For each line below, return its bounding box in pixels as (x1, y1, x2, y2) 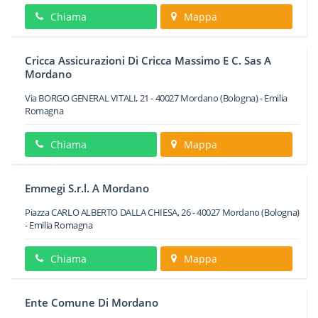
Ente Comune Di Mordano (25, 295, 158, 309)
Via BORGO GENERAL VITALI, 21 (25, 92, 149, 104)
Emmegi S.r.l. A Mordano (25, 181, 149, 195)
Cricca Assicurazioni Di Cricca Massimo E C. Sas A (25, 53, 271, 67)
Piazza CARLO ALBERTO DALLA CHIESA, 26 (25, 206, 191, 219)
